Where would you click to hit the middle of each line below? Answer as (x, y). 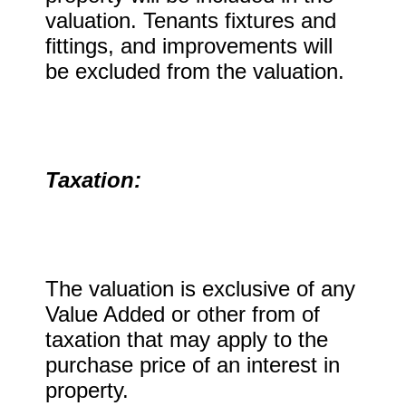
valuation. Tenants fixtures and (191, 20)
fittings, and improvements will (189, 46)
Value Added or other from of (183, 314)
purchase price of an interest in (193, 365)
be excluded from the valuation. (195, 71)
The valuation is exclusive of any (200, 289)
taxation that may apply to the (187, 339)
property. (87, 390)
